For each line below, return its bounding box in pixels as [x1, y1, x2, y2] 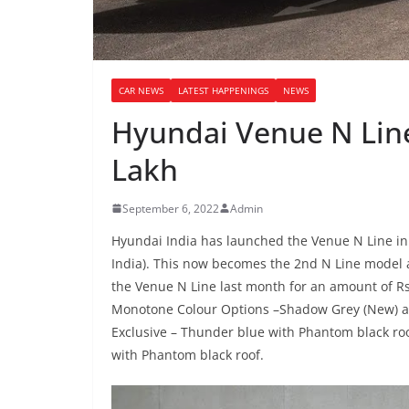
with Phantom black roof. [111, 345, 264, 363]
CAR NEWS [119, 83, 163, 97]
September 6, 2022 [122, 200, 219, 216]
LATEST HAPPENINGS [178, 83, 268, 97]
